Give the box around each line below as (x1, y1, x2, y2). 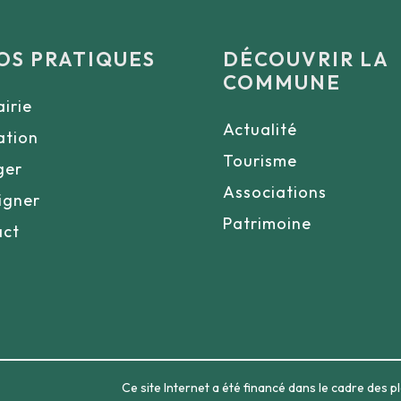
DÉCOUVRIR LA (223, 47, 388, 72)
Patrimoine (223, 213, 311, 234)
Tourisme (223, 150, 297, 171)
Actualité (223, 119, 297, 140)
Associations (223, 182, 327, 202)
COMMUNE (223, 70, 341, 95)
